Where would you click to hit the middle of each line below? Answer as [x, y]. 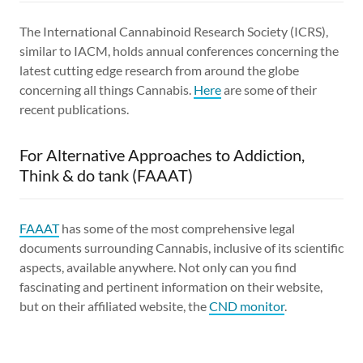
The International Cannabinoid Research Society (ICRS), [174, 31]
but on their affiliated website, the [114, 305]
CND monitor [247, 305]
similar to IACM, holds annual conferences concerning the [179, 50]
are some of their [269, 89]
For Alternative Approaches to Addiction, [162, 154]
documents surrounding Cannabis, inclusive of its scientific [181, 247]
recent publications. [74, 109]
